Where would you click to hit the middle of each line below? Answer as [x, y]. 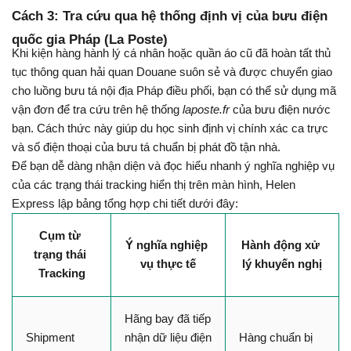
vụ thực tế [168, 264]
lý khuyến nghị [282, 264]
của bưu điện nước [280, 110]
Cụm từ [60, 235]
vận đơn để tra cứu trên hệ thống [97, 110]
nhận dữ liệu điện [168, 337]
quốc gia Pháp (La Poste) [90, 40]
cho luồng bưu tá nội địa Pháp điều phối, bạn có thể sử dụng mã [174, 91]
